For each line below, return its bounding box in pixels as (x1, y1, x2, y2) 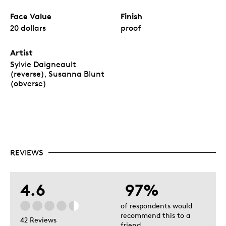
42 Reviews (20, 215, 56, 224)
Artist (10, 47, 33, 58)
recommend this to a (121, 210, 190, 219)
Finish (121, 11, 142, 21)
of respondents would (121, 201, 192, 210)
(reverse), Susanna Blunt (10, 69, 104, 79)
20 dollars (10, 23, 46, 33)
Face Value (10, 11, 51, 21)
